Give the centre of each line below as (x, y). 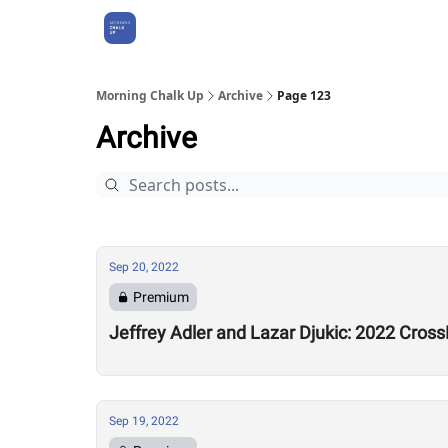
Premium (161, 297)
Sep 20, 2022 (144, 267)
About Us (185, 28)
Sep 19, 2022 (144, 421)
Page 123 (304, 95)
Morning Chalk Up (150, 95)
